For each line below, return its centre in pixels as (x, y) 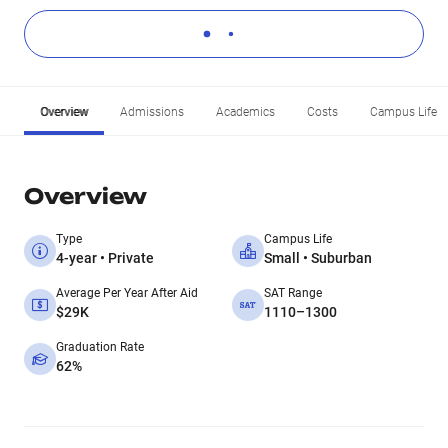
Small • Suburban (318, 258)
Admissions (152, 112)
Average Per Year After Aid (127, 293)
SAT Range (293, 293)
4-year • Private (105, 258)
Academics (245, 112)
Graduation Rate (100, 347)
